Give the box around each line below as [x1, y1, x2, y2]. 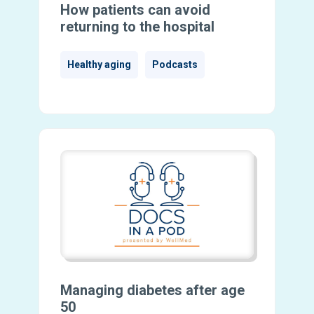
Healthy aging [67, 58, 131, 70]
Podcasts [151, 58, 198, 70]
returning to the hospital [60, 18, 214, 35]
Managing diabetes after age [60, 282, 245, 299]
